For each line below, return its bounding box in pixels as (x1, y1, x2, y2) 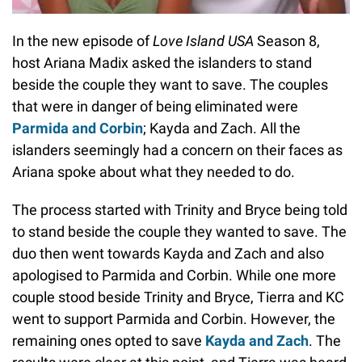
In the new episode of (12, 32, 153, 49)
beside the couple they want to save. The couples (12, 75, 328, 93)
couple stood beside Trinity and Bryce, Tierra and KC (12, 288, 344, 305)
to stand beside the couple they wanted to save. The (12, 222, 347, 240)
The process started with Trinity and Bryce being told (12, 200, 347, 218)
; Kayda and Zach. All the (143, 119, 301, 137)
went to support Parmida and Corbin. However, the (12, 309, 335, 327)
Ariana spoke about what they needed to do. (12, 162, 295, 180)
